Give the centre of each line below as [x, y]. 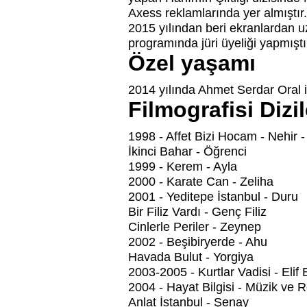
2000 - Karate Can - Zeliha [201, 182]
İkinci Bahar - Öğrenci [187, 152]
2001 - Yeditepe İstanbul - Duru [213, 197]
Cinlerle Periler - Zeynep [195, 227]
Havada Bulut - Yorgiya [191, 257]
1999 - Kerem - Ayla [183, 167]
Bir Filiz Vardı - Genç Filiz [197, 212]
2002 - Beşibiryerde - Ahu [198, 242]
